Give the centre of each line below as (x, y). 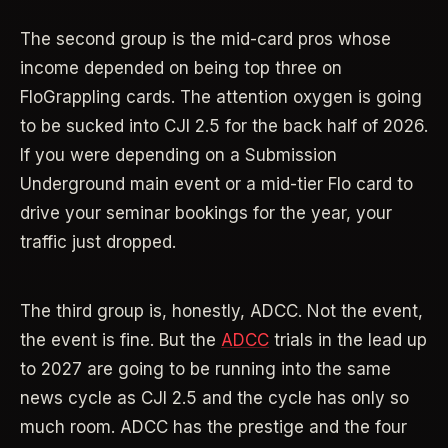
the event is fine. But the (120, 340)
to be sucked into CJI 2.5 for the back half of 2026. (224, 126)
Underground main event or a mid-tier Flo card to (216, 184)
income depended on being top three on (181, 68)
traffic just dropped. (98, 242)
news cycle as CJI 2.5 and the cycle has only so (214, 398)
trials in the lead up (348, 340)
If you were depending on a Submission (178, 155)
